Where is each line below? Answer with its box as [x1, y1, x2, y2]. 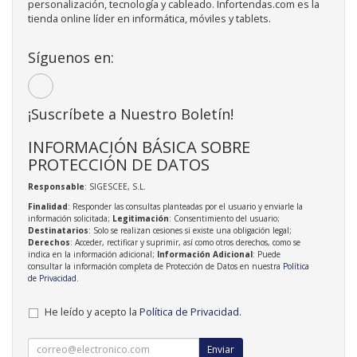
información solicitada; [28, 212, 112, 224]
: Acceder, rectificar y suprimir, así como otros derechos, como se [70, 236, 300, 248]
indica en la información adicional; [28, 248, 157, 260]
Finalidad [28, 200, 68, 212]
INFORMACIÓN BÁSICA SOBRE [28, 135, 250, 158]
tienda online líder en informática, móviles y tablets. [28, 11, 271, 25]
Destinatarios [28, 224, 88, 236]
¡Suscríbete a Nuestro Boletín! [28, 104, 233, 124]
